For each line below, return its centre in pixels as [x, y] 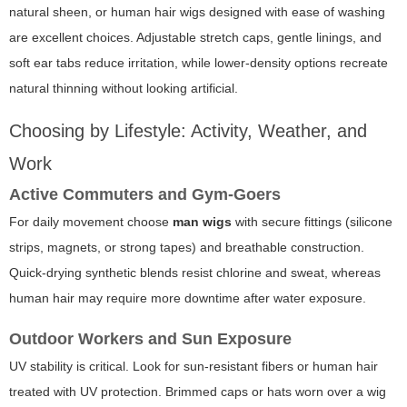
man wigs [202, 222]
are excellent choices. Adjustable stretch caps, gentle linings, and [195, 38]
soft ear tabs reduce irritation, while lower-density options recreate [199, 63]
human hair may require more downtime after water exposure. [188, 298]
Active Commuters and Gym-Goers [145, 195]
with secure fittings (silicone [312, 222]
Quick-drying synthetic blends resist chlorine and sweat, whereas [195, 273]
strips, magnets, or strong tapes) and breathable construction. [187, 248]
